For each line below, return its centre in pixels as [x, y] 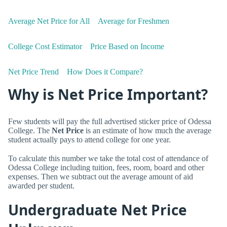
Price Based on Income [127, 47]
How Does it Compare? [105, 72]
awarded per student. [41, 185]
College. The [30, 130]
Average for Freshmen [134, 21]
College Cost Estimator [45, 47]
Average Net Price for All [49, 21]
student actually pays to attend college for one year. [89, 139]
